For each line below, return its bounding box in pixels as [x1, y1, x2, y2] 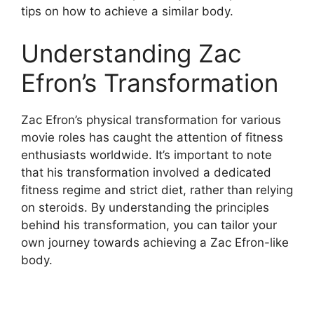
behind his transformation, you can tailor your [21, 217, 277, 232]
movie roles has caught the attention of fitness [21, 130, 283, 144]
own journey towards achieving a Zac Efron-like [21, 235, 289, 250]
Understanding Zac [21, 38, 242, 68]
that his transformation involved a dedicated [21, 165, 271, 179]
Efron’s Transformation [21, 67, 278, 97]
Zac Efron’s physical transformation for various [21, 112, 281, 127]
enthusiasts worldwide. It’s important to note [21, 147, 272, 162]
